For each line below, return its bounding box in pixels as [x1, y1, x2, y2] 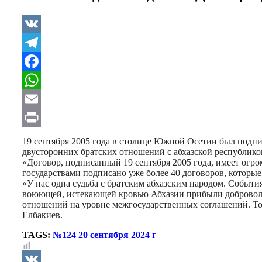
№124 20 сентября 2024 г [53, 229, 156, 240]
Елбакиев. [22, 209, 63, 220]
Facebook [22, 74, 61, 85]
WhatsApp [22, 93, 65, 104]
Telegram [22, 56, 60, 66]
